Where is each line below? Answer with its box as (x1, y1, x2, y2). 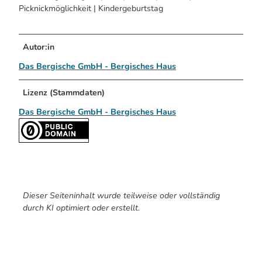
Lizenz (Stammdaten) (23, 87, 105, 98)
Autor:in (23, 41, 55, 53)
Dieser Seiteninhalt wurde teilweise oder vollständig (23, 189, 220, 201)
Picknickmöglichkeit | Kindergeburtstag (19, 2, 163, 14)
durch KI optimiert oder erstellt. (23, 202, 140, 213)
